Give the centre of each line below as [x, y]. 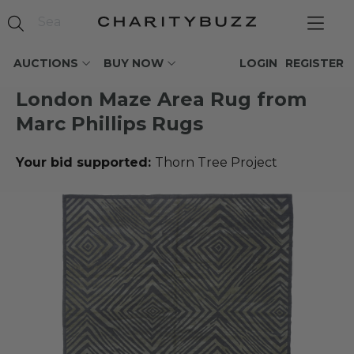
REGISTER [314, 63]
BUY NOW [134, 63]
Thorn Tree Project [216, 162]
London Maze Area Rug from [161, 99]
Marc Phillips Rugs [109, 124]
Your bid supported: [85, 162]
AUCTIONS [46, 63]
